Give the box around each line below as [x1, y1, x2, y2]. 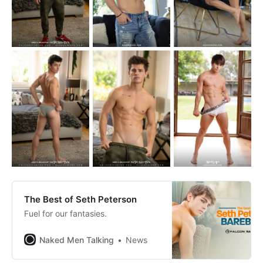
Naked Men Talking [39, 234, 114, 245]
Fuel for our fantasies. [24, 208, 107, 218]
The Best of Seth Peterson [24, 193, 137, 205]
